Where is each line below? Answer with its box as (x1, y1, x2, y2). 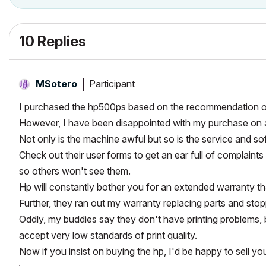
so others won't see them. (19, 165, 131, 177)
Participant (89, 77, 135, 90)
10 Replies (19, 33, 86, 50)
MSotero (36, 78, 77, 90)
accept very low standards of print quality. (19, 229, 197, 241)
